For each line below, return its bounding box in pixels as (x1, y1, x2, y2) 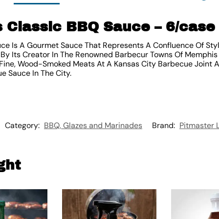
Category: (5, 120, 42, 131)
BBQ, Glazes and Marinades (44, 120, 142, 131)
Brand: (152, 120, 177, 131)
